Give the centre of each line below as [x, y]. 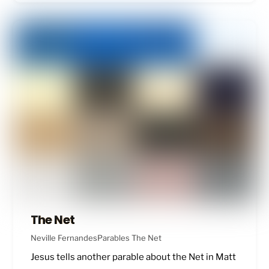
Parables [113, 238]
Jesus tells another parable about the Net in [123, 257]
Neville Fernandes [64, 238]
